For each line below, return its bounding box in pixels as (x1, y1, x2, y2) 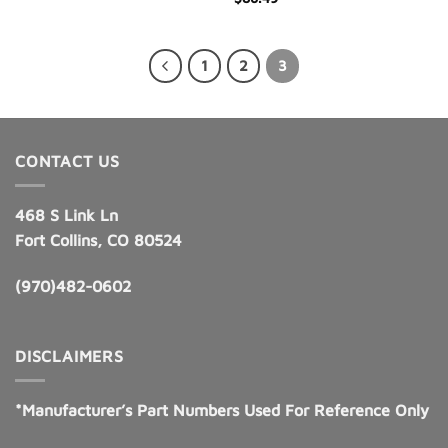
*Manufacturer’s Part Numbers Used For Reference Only (15, 401, 429, 420)
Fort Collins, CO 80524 (15, 231, 182, 250)
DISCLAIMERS (15, 346, 124, 365)
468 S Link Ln (15, 206, 118, 225)
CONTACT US (15, 151, 120, 170)
